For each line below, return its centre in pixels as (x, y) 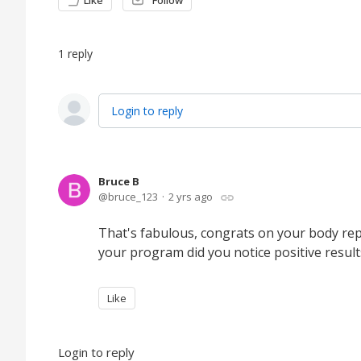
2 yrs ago (191, 197)
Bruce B (119, 181)
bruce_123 (133, 197)
